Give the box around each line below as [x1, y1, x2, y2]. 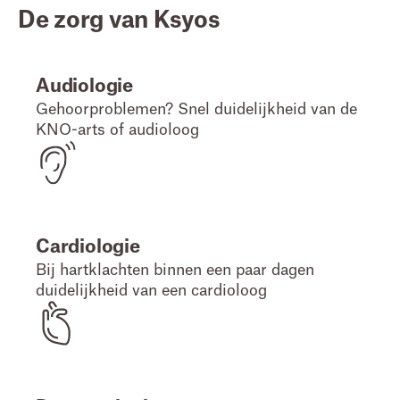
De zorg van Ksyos [18, 9, 221, 32]
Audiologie [36, 77, 133, 96]
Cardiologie [36, 237, 140, 256]
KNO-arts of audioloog [36, 122, 199, 137]
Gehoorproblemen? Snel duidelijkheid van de [36, 102, 357, 117]
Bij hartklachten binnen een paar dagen [36, 262, 314, 278]
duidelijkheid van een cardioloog [36, 283, 267, 298]
